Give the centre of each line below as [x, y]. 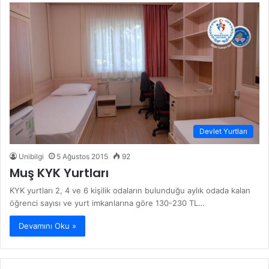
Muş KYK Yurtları [59, 173]
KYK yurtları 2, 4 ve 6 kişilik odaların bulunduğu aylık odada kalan [130, 191]
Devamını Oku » [47, 226]
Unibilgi [31, 157]
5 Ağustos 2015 [82, 157]
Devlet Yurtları [223, 131]
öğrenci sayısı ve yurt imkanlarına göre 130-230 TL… [107, 203]
